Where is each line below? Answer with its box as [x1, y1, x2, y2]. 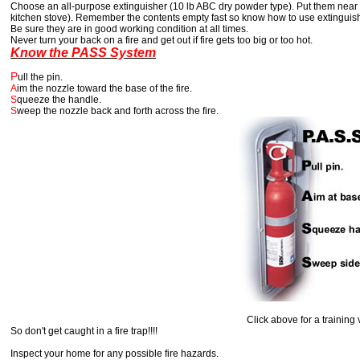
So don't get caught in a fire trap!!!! [10, 325, 157, 337]
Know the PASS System [10, 46, 156, 60]
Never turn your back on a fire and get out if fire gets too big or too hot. [10, 35, 313, 47]
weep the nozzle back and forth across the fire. [17, 105, 219, 117]
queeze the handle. [17, 94, 101, 106]
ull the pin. [18, 72, 63, 84]
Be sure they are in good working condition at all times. [10, 23, 248, 35]
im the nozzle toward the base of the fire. [17, 83, 272, 95]
